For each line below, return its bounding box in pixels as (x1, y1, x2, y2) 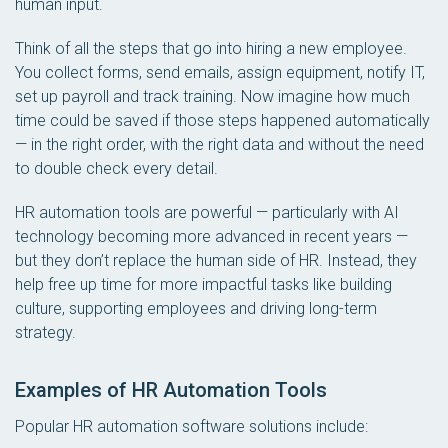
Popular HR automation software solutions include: (15, 416, 368, 436)
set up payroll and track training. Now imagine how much (15, 86, 410, 106)
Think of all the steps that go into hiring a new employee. (15, 38, 407, 58)
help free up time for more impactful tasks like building (15, 274, 392, 294)
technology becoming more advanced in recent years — (15, 226, 408, 246)
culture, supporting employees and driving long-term (15, 298, 377, 318)
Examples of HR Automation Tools (15, 377, 327, 402)
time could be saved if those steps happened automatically (15, 110, 430, 130)
